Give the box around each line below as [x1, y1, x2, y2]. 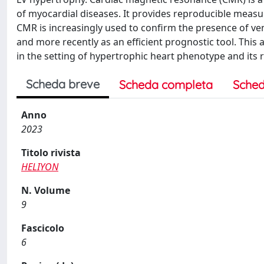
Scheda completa [119, 77, 213, 92]
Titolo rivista [21, 146, 81, 159]
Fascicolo [21, 222, 64, 235]
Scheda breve [26, 77, 100, 91]
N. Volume [21, 184, 70, 197]
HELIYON [21, 160, 58, 173]
